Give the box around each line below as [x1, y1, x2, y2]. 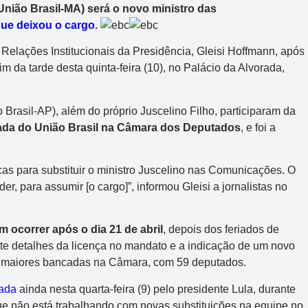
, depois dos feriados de [163, 223, 279, 236]
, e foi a [241, 121, 276, 133]
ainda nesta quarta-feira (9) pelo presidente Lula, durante [16, 283, 296, 295]
